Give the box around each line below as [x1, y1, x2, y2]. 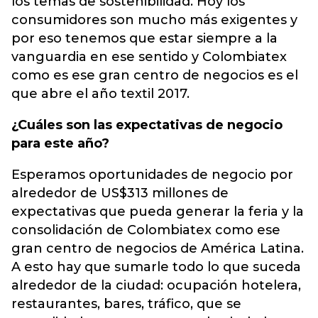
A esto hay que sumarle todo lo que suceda [11, 259, 301, 275]
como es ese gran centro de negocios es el [11, 67, 298, 83]
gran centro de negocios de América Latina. [11, 241, 304, 256]
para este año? [11, 136, 109, 151]
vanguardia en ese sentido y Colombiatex [11, 49, 287, 65]
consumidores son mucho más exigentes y [11, 12, 297, 28]
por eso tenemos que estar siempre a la [11, 31, 278, 46]
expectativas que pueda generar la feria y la [11, 204, 304, 219]
